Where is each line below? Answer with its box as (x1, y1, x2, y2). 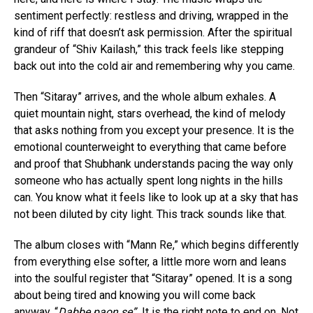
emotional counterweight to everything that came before (14, 140, 286, 154)
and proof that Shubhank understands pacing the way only (14, 157, 293, 171)
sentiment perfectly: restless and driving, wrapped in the (14, 9, 289, 23)
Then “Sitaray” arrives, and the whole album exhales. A (14, 90, 276, 104)
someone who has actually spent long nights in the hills (14, 174, 283, 188)
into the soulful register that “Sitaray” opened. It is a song (14, 272, 292, 286)
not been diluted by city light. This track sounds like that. (14, 208, 286, 221)
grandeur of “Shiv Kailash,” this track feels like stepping (14, 43, 284, 57)
